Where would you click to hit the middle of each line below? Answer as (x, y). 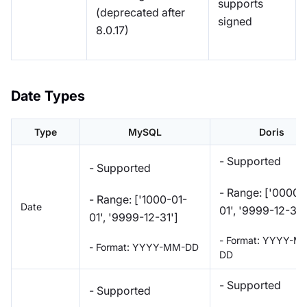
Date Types (48, 96)
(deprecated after (140, 12)
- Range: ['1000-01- (138, 199)
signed (235, 21)
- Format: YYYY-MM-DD (144, 247)
